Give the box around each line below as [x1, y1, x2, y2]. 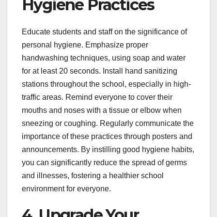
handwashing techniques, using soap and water [22, 54, 186, 62]
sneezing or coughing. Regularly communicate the [22, 119, 194, 128]
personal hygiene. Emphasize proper [22, 41, 148, 49]
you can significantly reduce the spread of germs [22, 158, 187, 167]
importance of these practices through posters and [22, 132, 192, 141]
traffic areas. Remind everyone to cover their [22, 93, 172, 102]
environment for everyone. [22, 185, 111, 193]
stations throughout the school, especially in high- [22, 80, 191, 89]
